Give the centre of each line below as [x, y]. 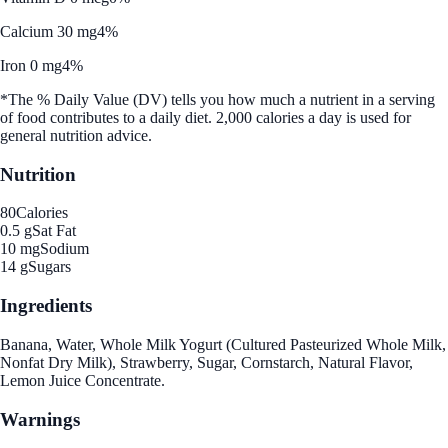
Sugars [49, 267]
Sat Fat [54, 231]
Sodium [64, 249]
